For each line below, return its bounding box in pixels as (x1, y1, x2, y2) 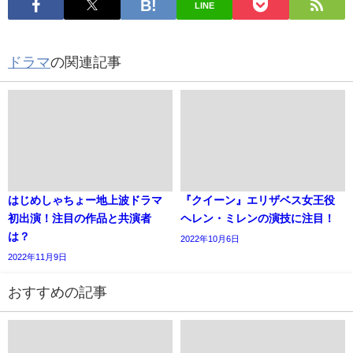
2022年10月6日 (180, 233, 240, 243)
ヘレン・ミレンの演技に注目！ (180, 212, 335, 224)
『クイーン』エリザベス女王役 (180, 194, 335, 206)
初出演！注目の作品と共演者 (8, 212, 151, 224)
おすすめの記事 (8, 284, 107, 299)
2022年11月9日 (8, 251, 67, 262)
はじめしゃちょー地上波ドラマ (8, 194, 162, 206)
